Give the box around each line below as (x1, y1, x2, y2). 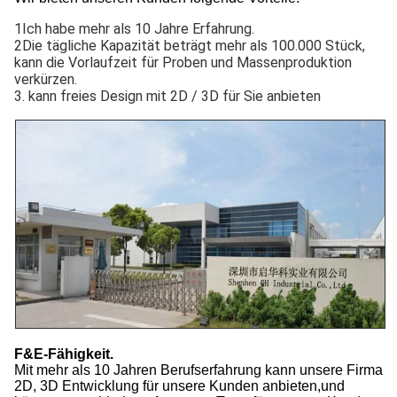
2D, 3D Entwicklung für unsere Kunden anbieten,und (14, 378, 345, 393)
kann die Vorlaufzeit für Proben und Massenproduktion (14, 53, 352, 71)
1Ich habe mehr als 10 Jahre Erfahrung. (14, 19, 254, 37)
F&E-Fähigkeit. (14, 346, 113, 362)
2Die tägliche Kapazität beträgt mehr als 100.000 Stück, (14, 36, 365, 54)
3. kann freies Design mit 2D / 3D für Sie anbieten (14, 87, 321, 105)
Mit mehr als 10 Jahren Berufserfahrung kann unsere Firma (14, 362, 383, 378)
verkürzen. (14, 70, 77, 88)
